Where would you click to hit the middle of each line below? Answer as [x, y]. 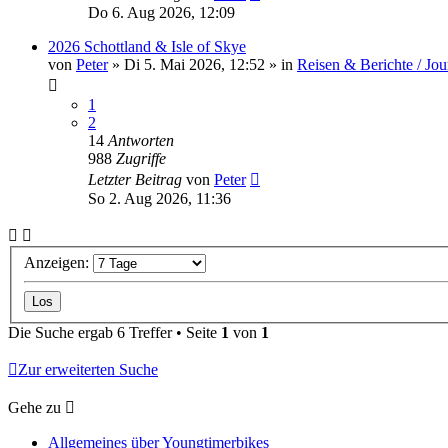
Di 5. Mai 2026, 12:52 [194, 64]
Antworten [141, 140]
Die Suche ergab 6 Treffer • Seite [114, 332]
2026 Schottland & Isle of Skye [147, 46]
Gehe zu [34, 407]
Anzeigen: [58, 262]
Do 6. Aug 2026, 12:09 [161, 12]
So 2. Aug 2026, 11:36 [159, 198]
